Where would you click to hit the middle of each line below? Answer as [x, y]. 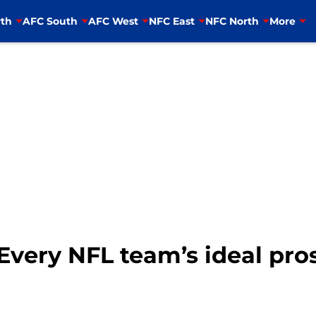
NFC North [232, 21]
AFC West [113, 21]
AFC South [50, 21]
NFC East [171, 21]
